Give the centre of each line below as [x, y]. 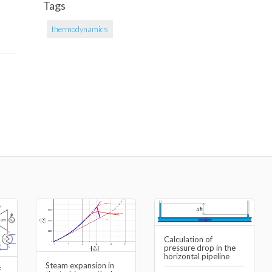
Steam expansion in [80, 266]
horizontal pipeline [197, 257]
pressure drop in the [200, 248]
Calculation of [188, 240]
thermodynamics [80, 29]
